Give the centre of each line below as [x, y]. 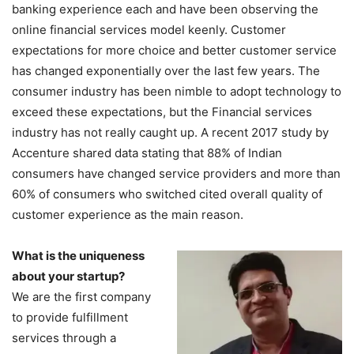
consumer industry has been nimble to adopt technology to [177, 91]
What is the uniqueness [78, 255]
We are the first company [81, 296]
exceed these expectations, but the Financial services [162, 111]
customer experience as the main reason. [128, 214]
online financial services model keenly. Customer [149, 29]
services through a [64, 337]
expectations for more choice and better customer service [174, 50]
